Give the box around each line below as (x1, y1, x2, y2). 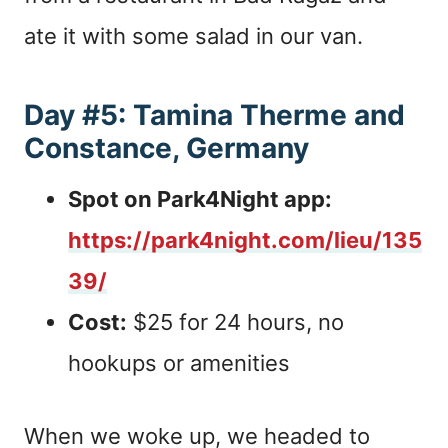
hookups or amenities (68, 350, 290, 376)
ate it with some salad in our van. (24, 23, 363, 49)
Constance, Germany (24, 131, 309, 165)
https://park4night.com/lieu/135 (68, 227, 422, 253)
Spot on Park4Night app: (68, 186, 332, 212)
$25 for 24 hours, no (127, 309, 344, 335)
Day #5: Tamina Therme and (24, 98, 405, 132)
